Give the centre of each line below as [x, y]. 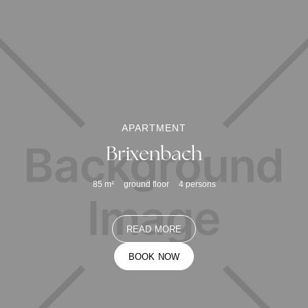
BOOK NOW [154, 256]
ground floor [146, 185]
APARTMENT [154, 128]
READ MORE [154, 229]
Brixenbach [154, 154]
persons [200, 185]
